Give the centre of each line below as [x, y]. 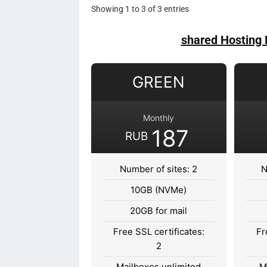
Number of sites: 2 [159, 169]
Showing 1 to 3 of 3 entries [140, 9]
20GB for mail [159, 210]
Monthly [159, 117]
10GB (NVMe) [159, 190]
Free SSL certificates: [159, 231]
